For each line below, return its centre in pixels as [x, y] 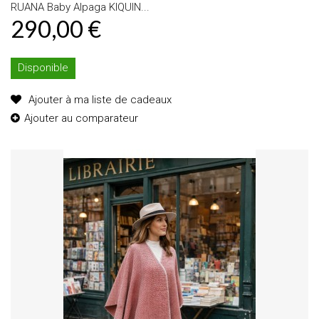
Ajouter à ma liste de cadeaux [99, 99]
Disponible [43, 67]
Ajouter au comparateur [81, 118]
